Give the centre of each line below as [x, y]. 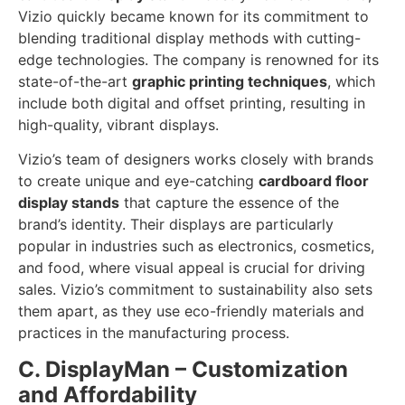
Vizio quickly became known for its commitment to [193, 17]
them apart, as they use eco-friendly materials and [191, 311]
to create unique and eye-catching [138, 181]
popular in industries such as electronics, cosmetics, [196, 246]
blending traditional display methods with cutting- [189, 38]
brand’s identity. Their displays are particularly [176, 225]
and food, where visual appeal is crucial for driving [192, 268]
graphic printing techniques [230, 82]
